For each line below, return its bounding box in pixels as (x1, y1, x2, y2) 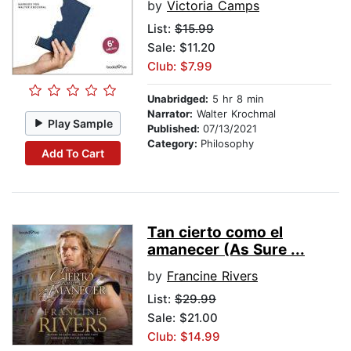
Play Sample (48, 116, 114, 130)
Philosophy (201, 137, 254, 150)
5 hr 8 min (208, 92, 264, 106)
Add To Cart (41, 146, 104, 160)
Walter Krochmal (193, 107, 276, 121)
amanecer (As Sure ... (147, 241, 305, 259)
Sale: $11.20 (147, 40, 215, 56)
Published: (147, 122, 203, 136)
